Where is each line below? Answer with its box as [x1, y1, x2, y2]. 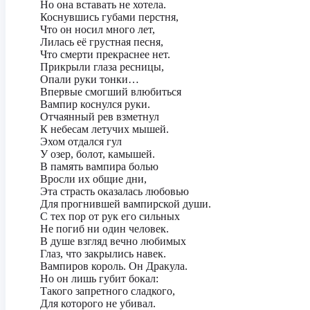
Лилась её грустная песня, [40, 36, 163, 48]
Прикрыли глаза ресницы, [40, 61, 164, 73]
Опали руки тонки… [40, 73, 139, 85]
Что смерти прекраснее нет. [40, 48, 170, 60]
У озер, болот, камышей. [40, 148, 155, 160]
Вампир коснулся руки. [40, 98, 150, 110]
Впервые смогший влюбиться [40, 86, 181, 98]
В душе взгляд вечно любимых [40, 235, 186, 247]
